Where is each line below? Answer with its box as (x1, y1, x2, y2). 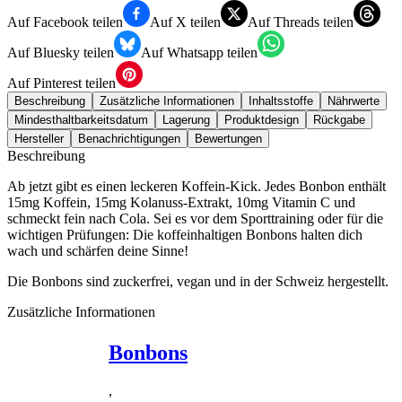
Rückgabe (313, 113, 365, 127)
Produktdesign (224, 113, 299, 127)
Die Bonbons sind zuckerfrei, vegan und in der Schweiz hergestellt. (7, 274, 389, 290)
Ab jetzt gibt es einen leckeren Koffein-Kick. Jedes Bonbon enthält (7, 179, 386, 195)
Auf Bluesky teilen (7, 45, 114, 61)
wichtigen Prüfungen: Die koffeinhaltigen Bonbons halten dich (7, 227, 363, 243)
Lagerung (162, 113, 210, 127)
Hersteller (14, 132, 64, 146)
